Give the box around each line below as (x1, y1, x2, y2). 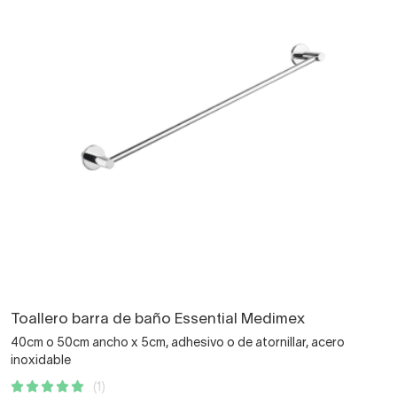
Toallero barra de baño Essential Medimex (11, 313, 305, 327)
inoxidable (11, 355, 71, 368)
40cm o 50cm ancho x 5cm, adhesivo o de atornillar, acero (11, 338, 345, 350)
